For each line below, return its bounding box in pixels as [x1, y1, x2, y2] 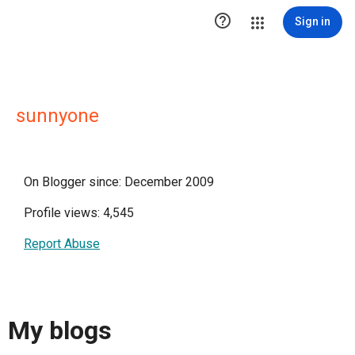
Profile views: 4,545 [24, 205, 134, 220]
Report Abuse [24, 236, 100, 251]
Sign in [295, 15, 330, 28]
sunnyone [16, 105, 99, 127]
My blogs [8, 315, 112, 346]
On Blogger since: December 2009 [24, 174, 214, 189]
